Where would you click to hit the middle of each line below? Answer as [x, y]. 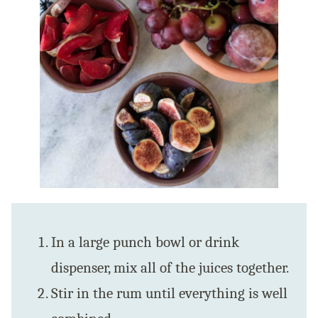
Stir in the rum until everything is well [169, 294]
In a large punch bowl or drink [145, 242]
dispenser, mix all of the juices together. [170, 268]
